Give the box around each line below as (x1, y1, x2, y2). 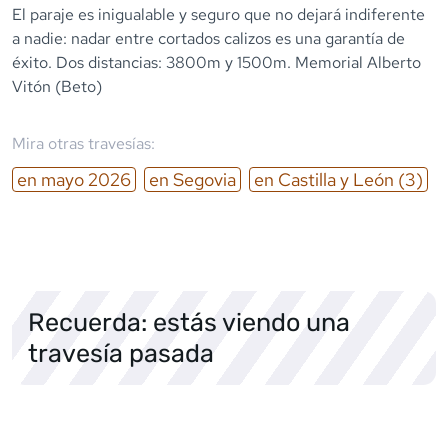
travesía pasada (28, 337, 214, 368)
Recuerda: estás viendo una (28, 306, 350, 337)
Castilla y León (278, 167, 394, 191)
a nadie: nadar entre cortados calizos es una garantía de (12, 27, 405, 49)
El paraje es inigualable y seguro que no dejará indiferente (12, 3, 425, 25)
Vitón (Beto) (12, 75, 102, 97)
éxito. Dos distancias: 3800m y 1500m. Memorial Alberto (12, 51, 421, 73)
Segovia (173, 167, 236, 191)
